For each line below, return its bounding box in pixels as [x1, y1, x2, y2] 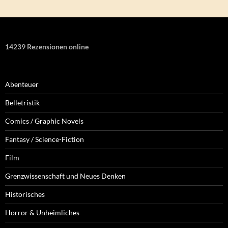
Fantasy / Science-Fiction [5, 134, 84, 144]
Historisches [5, 189, 45, 198]
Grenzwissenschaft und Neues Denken [5, 171, 126, 180]
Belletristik [5, 98, 40, 107]
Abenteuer [5, 79, 39, 89]
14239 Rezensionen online [5, 42, 89, 51]
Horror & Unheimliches [5, 208, 79, 217]
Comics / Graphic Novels [5, 116, 83, 125]
